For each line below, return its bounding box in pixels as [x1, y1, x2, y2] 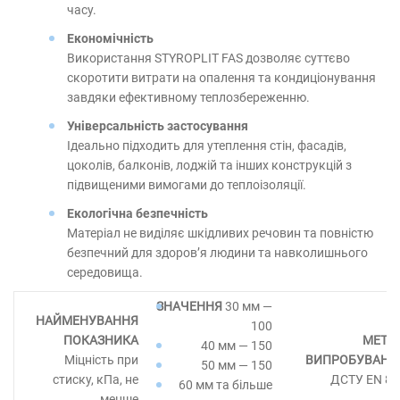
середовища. [67, 265, 143, 279]
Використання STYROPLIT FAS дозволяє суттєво [67, 51, 350, 65]
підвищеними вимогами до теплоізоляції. [67, 178, 306, 192]
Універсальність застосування [67, 119, 248, 133]
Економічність [67, 31, 154, 46]
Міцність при [64, 353, 138, 367]
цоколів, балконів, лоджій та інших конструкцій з [67, 158, 352, 172]
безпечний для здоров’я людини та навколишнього [67, 246, 368, 260]
